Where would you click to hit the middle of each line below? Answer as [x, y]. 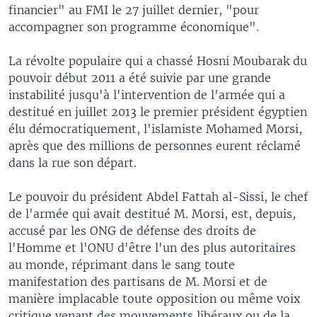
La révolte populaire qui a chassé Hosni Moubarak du [158, 60]
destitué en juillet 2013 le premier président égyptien [158, 111]
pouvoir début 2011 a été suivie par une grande [140, 77]
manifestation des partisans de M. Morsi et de [138, 281]
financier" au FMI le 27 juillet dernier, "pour [134, 10]
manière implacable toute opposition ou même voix [154, 298]
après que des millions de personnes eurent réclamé [155, 145]
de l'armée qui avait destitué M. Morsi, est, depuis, [152, 213]
